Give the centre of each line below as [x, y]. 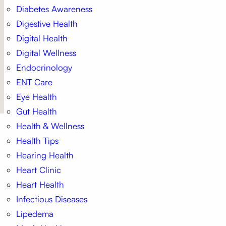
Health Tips [37, 141]
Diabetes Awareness [54, 9]
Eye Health [36, 97]
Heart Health [40, 185]
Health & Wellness [50, 126]
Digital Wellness [46, 53]
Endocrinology [44, 68]
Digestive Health [47, 24]
